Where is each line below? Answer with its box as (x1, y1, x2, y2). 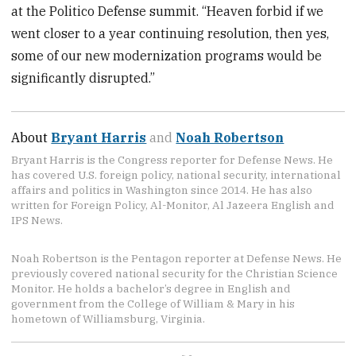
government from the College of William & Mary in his (11, 296, 296, 311)
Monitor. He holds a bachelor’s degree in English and (11, 281, 292, 296)
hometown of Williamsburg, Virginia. (11, 311, 206, 326)
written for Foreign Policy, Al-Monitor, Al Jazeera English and (11, 197, 335, 212)
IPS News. (11, 212, 64, 227)
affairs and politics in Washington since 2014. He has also (11, 182, 313, 197)
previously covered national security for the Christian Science (11, 265, 339, 281)
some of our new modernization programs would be (11, 47, 323, 64)
